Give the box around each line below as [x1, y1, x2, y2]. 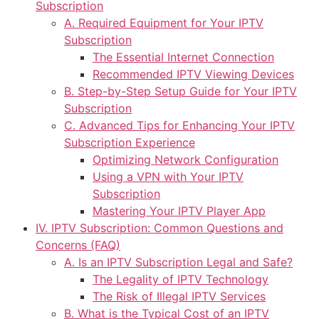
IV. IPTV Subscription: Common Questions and [36, 221, 283, 236]
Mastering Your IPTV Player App [93, 204, 266, 219]
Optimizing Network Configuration [93, 152, 278, 167]
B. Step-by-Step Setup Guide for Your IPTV [64, 84, 297, 99]
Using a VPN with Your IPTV [93, 169, 244, 184]
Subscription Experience [64, 135, 195, 150]
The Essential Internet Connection [93, 50, 274, 65]
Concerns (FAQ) [36, 238, 120, 253]
